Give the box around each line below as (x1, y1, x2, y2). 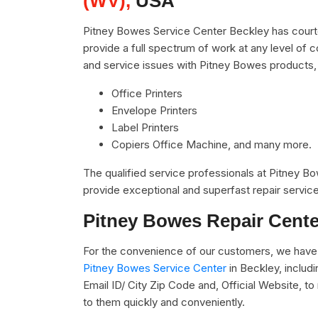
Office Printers (111, 87, 182, 100)
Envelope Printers (111, 104, 197, 117)
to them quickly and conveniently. (83, 295, 245, 309)
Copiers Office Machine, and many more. (111, 138, 312, 151)
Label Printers (111, 121, 179, 134)
